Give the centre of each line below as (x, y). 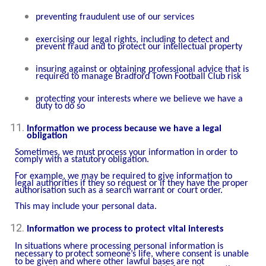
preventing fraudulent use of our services (115, 18)
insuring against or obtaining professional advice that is (142, 70)
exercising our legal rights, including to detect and (132, 40)
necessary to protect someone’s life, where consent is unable (132, 254)
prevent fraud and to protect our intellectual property (139, 47)
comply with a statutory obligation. (82, 159)
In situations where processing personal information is (119, 247)
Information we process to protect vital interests (125, 229)
